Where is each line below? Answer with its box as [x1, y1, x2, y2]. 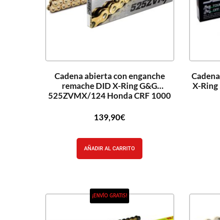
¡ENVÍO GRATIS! [92, 193, 128, 199]
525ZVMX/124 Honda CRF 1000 [48, 90, 171, 101]
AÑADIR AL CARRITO [84, 145, 136, 152]
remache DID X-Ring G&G [62, 80, 158, 91]
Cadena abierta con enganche [54, 70, 165, 81]
